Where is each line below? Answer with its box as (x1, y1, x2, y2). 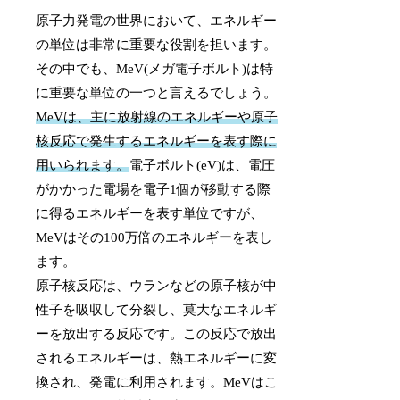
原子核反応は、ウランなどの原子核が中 (36, 278, 278, 293)
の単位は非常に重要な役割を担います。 (36, 37, 278, 52)
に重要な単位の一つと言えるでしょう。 (36, 85, 278, 100)
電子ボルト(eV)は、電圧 (129, 157, 276, 172)
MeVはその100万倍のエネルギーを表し (36, 229, 273, 245)
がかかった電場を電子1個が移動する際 (36, 181, 271, 196)
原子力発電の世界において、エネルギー (36, 12, 278, 28)
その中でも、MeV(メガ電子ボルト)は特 (36, 61, 274, 76)
